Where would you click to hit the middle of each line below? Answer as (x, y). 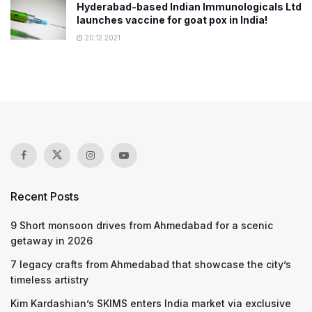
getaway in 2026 (52, 241)
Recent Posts (45, 196)
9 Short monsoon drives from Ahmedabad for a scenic (142, 225)
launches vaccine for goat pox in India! (172, 20)
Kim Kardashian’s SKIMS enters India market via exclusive (151, 303)
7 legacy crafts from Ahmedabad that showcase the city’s (151, 264)
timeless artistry (49, 280)
